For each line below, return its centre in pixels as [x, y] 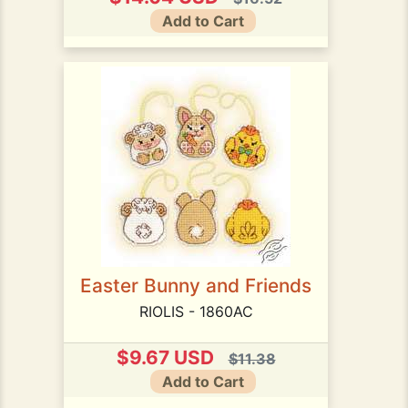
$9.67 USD [165, 357]
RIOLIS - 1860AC [196, 311]
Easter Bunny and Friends [196, 285]
